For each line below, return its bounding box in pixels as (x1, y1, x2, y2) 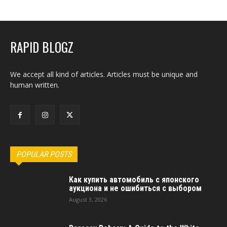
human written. (10, 80, 59, 90)
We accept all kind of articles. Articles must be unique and (10, 69, 198, 79)
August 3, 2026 (69, 196, 107, 204)
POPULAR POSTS (16, 149, 71, 160)
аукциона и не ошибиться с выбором (69, 183, 202, 194)
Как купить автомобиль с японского (69, 175, 199, 185)
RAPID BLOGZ (10, 37, 73, 56)
